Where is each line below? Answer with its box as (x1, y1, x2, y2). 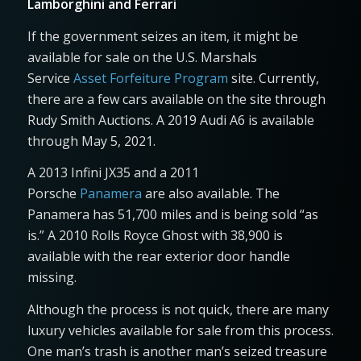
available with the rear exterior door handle (27, 247, 290, 266)
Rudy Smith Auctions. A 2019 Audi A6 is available (27, 110, 314, 129)
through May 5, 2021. (27, 131, 156, 150)
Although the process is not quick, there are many (27, 300, 329, 318)
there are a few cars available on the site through (27, 89, 326, 108)
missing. (27, 268, 77, 287)
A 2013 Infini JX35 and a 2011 (27, 164, 199, 182)
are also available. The (141, 185, 280, 203)
